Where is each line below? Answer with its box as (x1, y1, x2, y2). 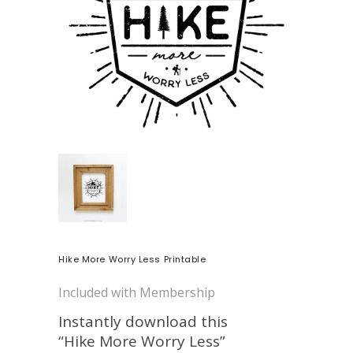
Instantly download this (58, 310, 228, 332)
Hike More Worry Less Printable (58, 252, 206, 266)
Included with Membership (58, 283, 215, 301)
